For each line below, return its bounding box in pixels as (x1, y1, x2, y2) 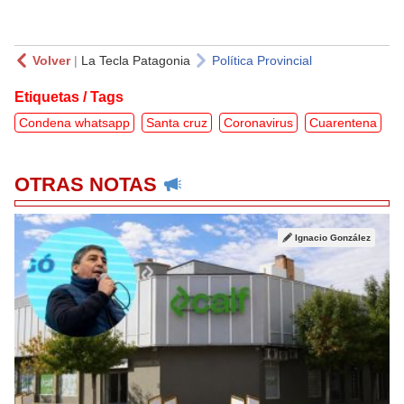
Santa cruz (146, 115, 207, 130)
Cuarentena (309, 115, 377, 130)
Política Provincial (212, 52, 312, 68)
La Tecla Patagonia (81, 52, 190, 68)
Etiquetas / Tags (14, 88, 124, 105)
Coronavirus (224, 115, 293, 130)
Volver (32, 52, 70, 68)
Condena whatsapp (19, 115, 130, 130)
